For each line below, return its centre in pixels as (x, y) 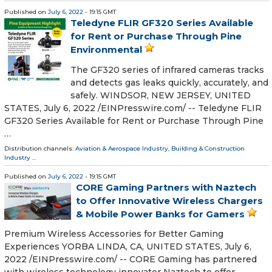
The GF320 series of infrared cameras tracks (167, 70)
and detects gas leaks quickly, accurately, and (169, 82)
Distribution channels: (40, 148)
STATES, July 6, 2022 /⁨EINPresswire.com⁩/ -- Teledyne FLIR (133, 108)
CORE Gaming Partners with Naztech (166, 187)
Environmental (106, 50)
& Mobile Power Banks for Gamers (160, 214)
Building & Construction (208, 148)
